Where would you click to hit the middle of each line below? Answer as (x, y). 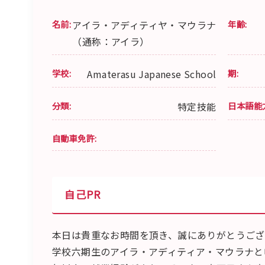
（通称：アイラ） (111, 41)
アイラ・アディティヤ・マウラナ (144, 25)
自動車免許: (75, 138)
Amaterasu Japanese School (152, 74)
